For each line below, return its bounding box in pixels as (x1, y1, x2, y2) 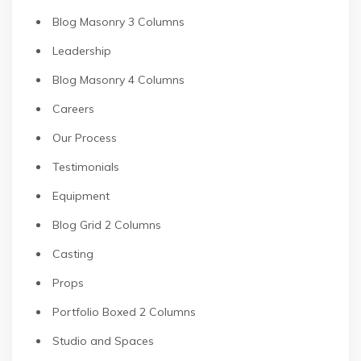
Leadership (52, 44, 111, 58)
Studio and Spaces (52, 334, 154, 348)
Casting (52, 247, 93, 261)
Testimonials (52, 160, 119, 174)
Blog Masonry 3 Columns (52, 15, 185, 29)
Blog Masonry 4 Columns (52, 73, 185, 87)
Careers (52, 102, 94, 116)
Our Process (52, 131, 117, 145)
